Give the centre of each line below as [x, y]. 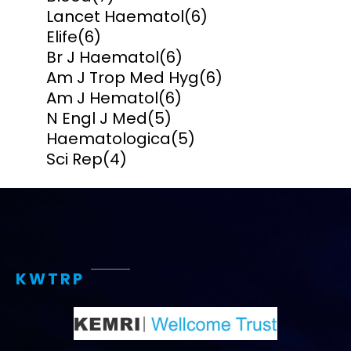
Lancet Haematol [115, 17]
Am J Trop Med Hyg [123, 78]
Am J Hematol [102, 98]
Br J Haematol [103, 58]
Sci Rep [74, 159]
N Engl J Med [97, 119]
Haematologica [109, 139]
